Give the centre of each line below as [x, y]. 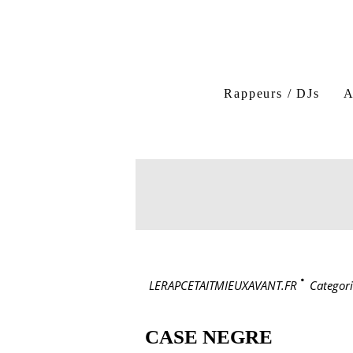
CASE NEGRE [209, 337]
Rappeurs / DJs [272, 93]
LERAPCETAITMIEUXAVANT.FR [223, 285]
